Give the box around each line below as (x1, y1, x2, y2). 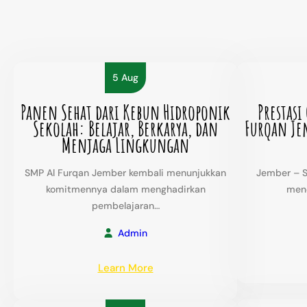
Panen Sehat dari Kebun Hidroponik (21, 99, 230, 125)
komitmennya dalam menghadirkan (45, 183, 206, 196)
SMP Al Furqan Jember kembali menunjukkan (25, 167, 226, 180)
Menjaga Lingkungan (62, 132, 189, 158)
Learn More (97, 260, 153, 275)
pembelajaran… (91, 199, 160, 212)
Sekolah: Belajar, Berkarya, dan (33, 116, 218, 142)
